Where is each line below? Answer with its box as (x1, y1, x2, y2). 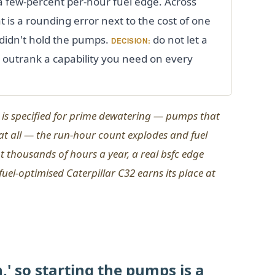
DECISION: (111, 35, 151, 46)
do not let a (150, 32, 208, 47)
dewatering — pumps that (96, 108, 220, 123)
